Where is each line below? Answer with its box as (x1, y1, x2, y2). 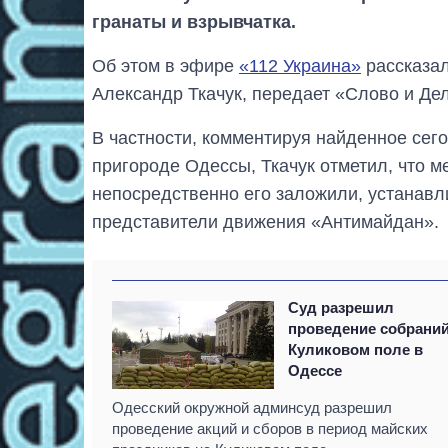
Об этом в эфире (92, 55, 239, 76)
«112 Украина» (239, 55, 361, 76)
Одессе (288, 361, 343, 379)
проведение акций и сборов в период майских (112, 419, 428, 437)
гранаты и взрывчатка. (92, 11, 296, 32)
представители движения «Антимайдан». (92, 211, 439, 232)
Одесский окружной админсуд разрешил (112, 398, 392, 416)
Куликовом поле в (288, 340, 424, 358)
